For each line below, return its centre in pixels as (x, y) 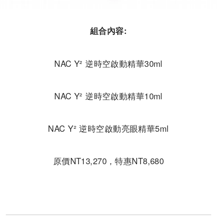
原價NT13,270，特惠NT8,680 (108, 160)
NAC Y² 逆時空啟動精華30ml (108, 63)
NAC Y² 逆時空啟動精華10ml (108, 95)
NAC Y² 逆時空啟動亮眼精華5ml (108, 128)
